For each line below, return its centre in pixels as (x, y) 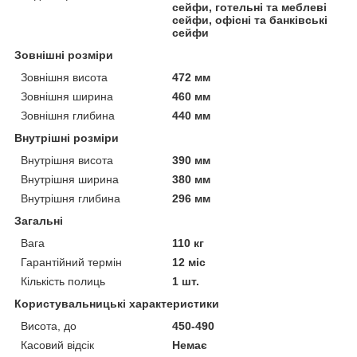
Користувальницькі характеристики (117, 303)
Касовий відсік (57, 345)
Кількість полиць (63, 281)
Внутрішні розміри (67, 137)
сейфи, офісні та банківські (250, 20)
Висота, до (49, 326)
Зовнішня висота (64, 77)
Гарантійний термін (71, 262)
